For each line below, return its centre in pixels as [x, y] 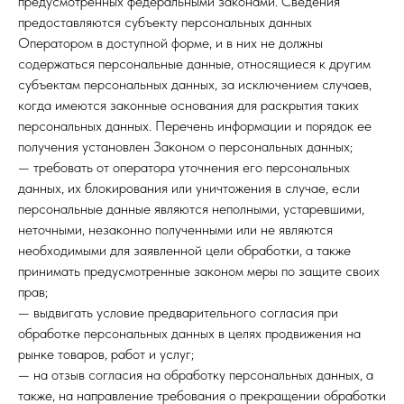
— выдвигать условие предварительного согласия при [178, 312]
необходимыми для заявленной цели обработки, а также [184, 250]
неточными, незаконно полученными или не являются [175, 230]
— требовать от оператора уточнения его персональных [184, 167]
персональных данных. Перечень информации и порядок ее [195, 126]
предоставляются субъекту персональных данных [165, 22]
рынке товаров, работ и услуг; [106, 354]
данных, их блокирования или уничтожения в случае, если [189, 188]
